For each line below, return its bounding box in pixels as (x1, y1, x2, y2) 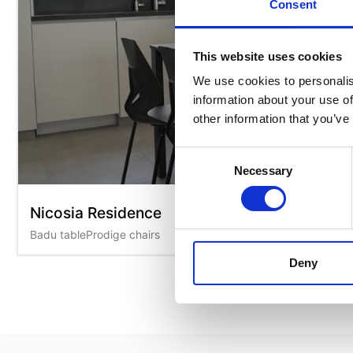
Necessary (234, 164, 292, 178)
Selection (174, 167, 222, 181)
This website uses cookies (192, 49, 342, 63)
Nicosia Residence (30, 203, 162, 223)
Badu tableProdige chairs (30, 228, 160, 242)
